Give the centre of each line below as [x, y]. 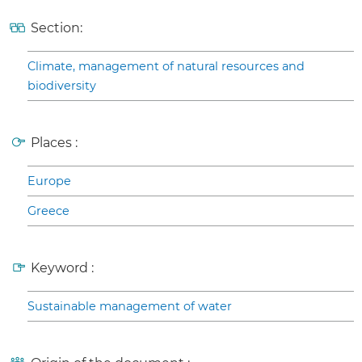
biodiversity [62, 86]
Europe [49, 181]
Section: [57, 28]
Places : [54, 143]
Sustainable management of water [130, 307]
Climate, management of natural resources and [166, 67]
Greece [48, 211]
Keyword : [62, 268]
